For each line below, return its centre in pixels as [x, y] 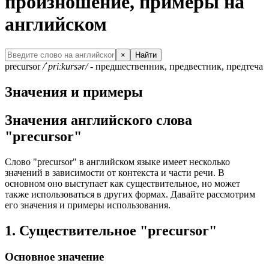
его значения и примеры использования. [88, 205]
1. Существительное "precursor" [111, 230]
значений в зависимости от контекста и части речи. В [115, 172]
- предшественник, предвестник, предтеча [175, 66]
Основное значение [54, 257]
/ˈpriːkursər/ [65, 66]
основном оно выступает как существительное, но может [122, 183]
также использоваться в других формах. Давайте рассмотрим [130, 194]
